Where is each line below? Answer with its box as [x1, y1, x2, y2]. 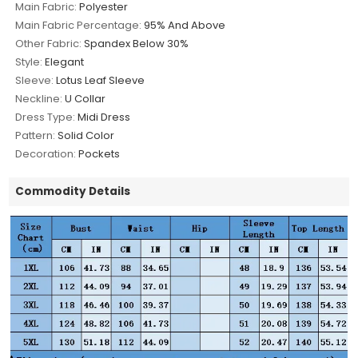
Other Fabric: [15, 36, 82, 52]
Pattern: [15, 128, 56, 144]
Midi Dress [78, 109, 131, 125]
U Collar [65, 91, 106, 107]
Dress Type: [15, 109, 76, 125]
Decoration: [15, 146, 77, 162]
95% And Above [144, 18, 226, 34]
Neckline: [15, 91, 63, 107]
